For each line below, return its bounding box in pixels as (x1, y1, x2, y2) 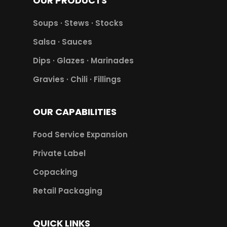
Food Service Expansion (32, 129, 128, 140)
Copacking (32, 167, 78, 178)
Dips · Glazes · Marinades (32, 55, 134, 66)
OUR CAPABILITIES (32, 105, 117, 119)
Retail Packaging (32, 185, 102, 197)
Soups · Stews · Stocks (32, 18, 123, 29)
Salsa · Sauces (32, 36, 92, 48)
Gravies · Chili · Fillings (32, 74, 121, 85)
